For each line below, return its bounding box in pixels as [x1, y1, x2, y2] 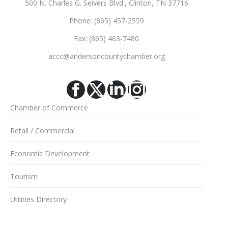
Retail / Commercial [10, 126, 75, 135]
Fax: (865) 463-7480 [74, 34, 139, 43]
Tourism [10, 172, 38, 181]
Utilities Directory [10, 194, 67, 204]
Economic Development [10, 149, 90, 158]
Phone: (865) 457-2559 [69, 16, 144, 25]
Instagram [136, 89, 210, 107]
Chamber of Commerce [10, 103, 88, 112]
